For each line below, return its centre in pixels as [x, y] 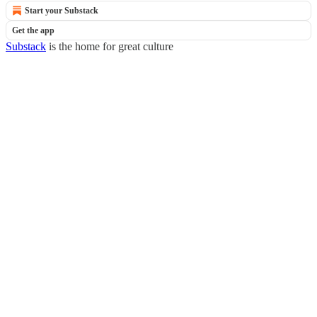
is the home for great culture [110, 46]
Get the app [33, 30]
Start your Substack [62, 11]
